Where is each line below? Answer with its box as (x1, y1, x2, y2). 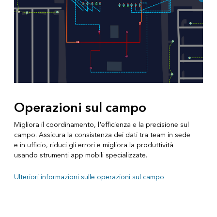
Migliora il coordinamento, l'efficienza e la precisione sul (14, 119, 189, 131)
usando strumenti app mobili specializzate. (14, 149, 147, 162)
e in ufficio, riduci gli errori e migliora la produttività (14, 139, 173, 152)
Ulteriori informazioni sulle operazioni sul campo (14, 171, 164, 184)
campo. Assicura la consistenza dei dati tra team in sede (14, 129, 190, 141)
